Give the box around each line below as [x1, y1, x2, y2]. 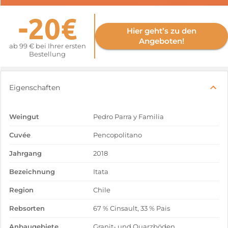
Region [9, 186, 34, 194]
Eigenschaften [9, 83, 60, 92]
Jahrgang [9, 150, 42, 157]
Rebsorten [9, 205, 45, 212]
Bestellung [29, 50, 66, 58]
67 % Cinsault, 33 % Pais [93, 205, 170, 212]
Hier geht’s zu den [127, 26, 197, 36]
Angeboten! [139, 36, 185, 46]
